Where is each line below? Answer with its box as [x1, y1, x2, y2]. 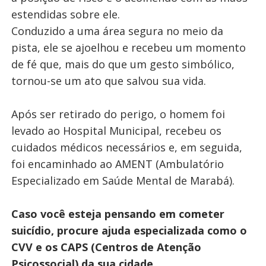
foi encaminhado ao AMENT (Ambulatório [11, 157, 224, 171]
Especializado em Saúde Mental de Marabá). [11, 173, 235, 188]
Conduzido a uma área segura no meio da [11, 24, 223, 38]
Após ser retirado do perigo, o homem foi [11, 107, 225, 121]
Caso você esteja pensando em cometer [11, 207, 224, 221]
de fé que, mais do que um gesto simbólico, [11, 57, 235, 71]
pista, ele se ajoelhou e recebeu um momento [11, 40, 246, 55]
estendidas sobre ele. [11, 7, 120, 21]
